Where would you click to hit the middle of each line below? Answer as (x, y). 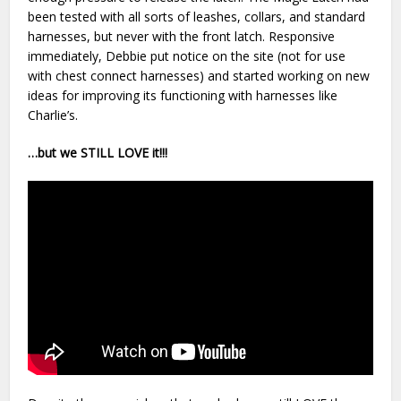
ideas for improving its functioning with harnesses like (183, 95)
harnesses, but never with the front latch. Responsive (182, 36)
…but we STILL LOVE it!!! (98, 152)
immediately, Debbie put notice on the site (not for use (187, 55)
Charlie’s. (55, 115)
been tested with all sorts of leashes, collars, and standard (197, 16)
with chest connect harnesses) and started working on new (199, 75)
